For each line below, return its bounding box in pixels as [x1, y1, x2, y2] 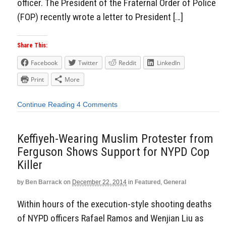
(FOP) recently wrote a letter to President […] [17, 11, 183, 23]
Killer [17, 157, 42, 172]
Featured [135, 178, 160, 186]
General [163, 178, 186, 186]
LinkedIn [157, 59, 180, 68]
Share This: [17, 42, 47, 49]
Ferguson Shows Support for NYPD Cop [17, 144, 209, 159]
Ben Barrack [25, 178, 62, 186]
